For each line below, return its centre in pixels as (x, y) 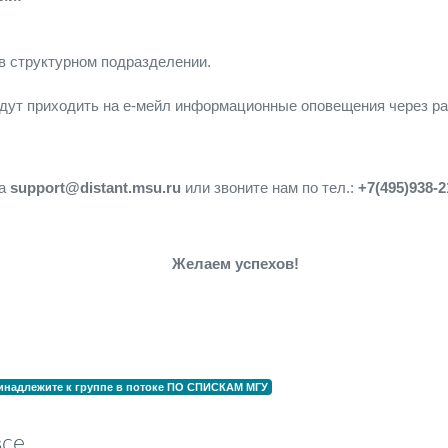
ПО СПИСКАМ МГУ (217, 386)
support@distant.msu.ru (95, 187)
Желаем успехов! (235, 263)
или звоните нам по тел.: (269, 187)
